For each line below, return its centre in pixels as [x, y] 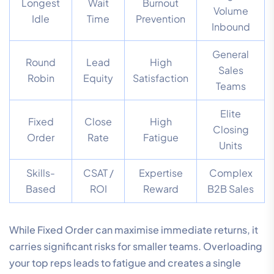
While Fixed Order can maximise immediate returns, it [134, 229]
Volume [231, 10]
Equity [98, 78]
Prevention [161, 18]
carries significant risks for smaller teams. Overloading [136, 246]
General [231, 54]
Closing [231, 129]
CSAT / [98, 172]
